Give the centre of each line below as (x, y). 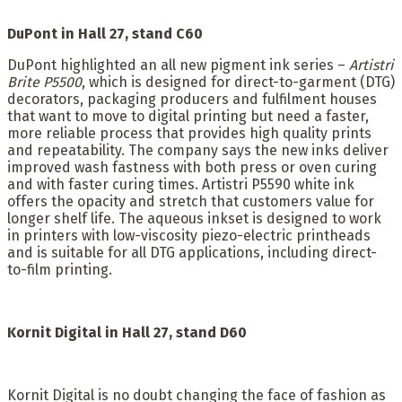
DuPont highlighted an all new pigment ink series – (178, 66)
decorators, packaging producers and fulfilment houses (192, 100)
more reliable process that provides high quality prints (189, 134)
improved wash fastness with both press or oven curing (192, 168)
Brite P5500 (44, 83)
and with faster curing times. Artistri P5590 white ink (181, 185)
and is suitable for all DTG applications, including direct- (192, 253)
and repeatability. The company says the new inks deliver (198, 151)
